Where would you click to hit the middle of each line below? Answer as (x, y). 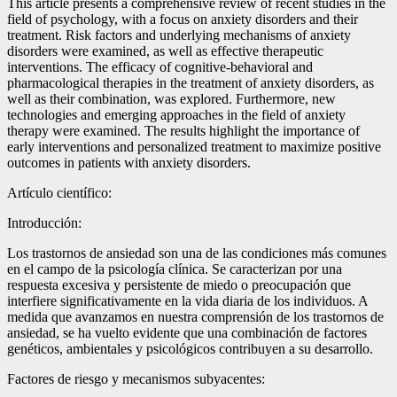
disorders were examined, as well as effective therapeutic (165, 51)
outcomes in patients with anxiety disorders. (129, 162)
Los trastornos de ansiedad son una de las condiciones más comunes (197, 253)
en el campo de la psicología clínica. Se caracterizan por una (175, 269)
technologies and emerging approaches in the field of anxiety (176, 114)
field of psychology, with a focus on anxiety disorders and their (183, 19)
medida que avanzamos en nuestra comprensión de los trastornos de (195, 316)
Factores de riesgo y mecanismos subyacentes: (136, 378)
